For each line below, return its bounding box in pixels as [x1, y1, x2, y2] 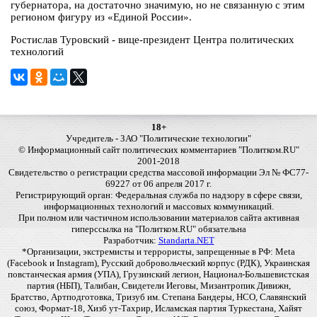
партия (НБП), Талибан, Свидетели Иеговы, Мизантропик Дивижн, [26, 280, 291, 292]
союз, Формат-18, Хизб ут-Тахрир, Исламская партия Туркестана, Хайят [15, 303, 302, 314]
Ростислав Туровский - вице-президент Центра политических [11, 34, 294, 46]
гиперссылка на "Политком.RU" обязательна [71, 224, 246, 235]
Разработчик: [103, 235, 158, 246]
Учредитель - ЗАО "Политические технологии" [66, 133, 251, 144]
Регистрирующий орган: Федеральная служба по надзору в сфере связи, [15, 190, 302, 201]
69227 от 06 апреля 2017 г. [105, 178, 212, 190]
